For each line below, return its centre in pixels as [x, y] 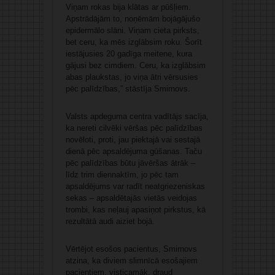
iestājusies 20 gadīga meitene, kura [129, 53]
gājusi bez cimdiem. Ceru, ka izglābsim [135, 65]
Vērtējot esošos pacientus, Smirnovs [131, 249]
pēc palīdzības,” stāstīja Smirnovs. [128, 88]
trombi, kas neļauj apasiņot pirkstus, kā [135, 209]
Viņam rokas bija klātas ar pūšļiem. [128, 7]
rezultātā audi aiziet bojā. [110, 221]
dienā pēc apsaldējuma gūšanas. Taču [134, 151]
